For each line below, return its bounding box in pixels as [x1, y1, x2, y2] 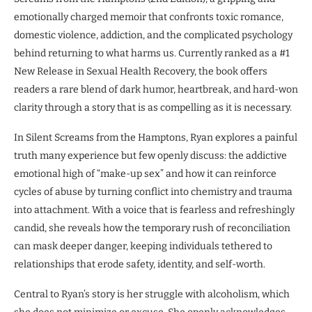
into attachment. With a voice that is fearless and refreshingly [14, 203, 295, 216]
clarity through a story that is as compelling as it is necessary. [14, 101, 292, 114]
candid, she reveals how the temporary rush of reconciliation [14, 221, 290, 234]
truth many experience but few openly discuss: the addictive [14, 149, 287, 162]
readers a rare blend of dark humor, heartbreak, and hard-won [14, 83, 298, 95]
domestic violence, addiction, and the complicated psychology [14, 29, 292, 41]
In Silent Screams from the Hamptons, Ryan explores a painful [14, 131, 297, 143]
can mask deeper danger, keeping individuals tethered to [14, 240, 272, 252]
